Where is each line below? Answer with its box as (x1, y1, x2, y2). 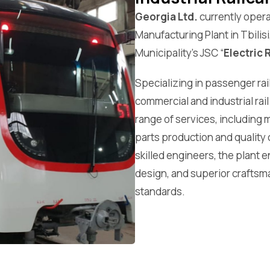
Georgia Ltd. (135, 9, 198, 24)
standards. (135, 184, 185, 198)
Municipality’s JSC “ (135, 45, 224, 60)
